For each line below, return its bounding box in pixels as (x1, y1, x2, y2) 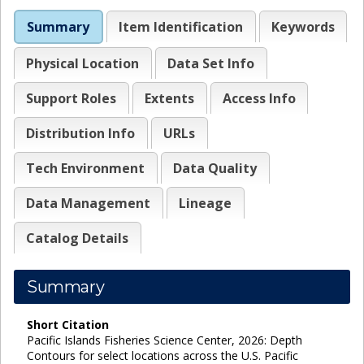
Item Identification (119, 17, 244, 36)
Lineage (179, 193, 232, 212)
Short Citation (27, 316, 109, 332)
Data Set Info (167, 54, 255, 72)
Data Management (26, 193, 151, 212)
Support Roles (26, 89, 117, 107)
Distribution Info (26, 123, 136, 142)
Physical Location (26, 54, 140, 72)
